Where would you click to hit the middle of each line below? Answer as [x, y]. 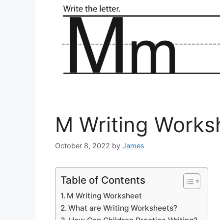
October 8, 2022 [82, 146]
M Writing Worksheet [105, 196]
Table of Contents [103, 180]
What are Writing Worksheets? [123, 208]
